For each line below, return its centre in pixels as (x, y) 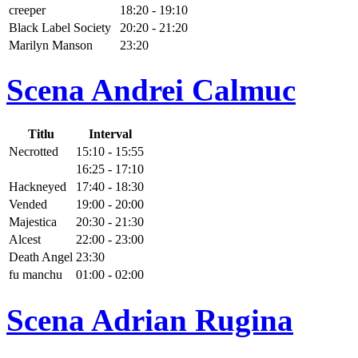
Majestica (33, 222)
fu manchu (36, 275)
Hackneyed (38, 187)
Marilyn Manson (51, 45)
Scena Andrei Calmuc (151, 90)
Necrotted (34, 152)
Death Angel (41, 257)
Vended (28, 205)
